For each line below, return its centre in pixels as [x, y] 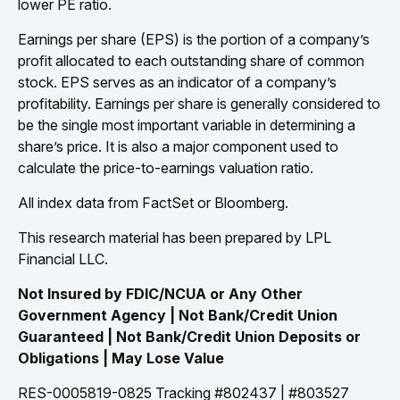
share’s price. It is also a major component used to [178, 146]
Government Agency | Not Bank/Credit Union [178, 315]
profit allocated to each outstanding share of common [191, 60]
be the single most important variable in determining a [187, 125]
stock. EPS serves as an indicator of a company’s [177, 82]
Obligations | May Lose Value [121, 358]
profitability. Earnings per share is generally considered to [199, 103]
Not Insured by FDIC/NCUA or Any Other [160, 293]
